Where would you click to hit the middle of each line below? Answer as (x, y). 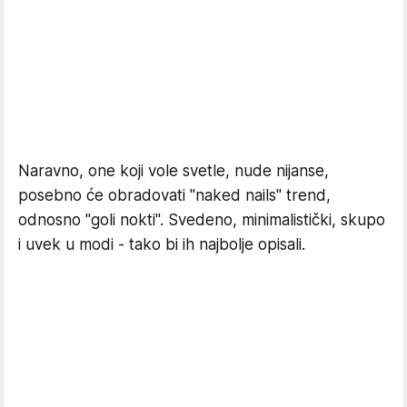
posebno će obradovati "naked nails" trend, (174, 196)
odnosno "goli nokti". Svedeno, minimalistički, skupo (202, 220)
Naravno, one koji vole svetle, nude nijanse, (174, 171)
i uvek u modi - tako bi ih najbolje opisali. (162, 245)
